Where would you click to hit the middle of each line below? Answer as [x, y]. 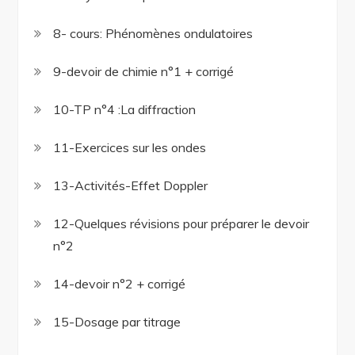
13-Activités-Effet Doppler [131, 186]
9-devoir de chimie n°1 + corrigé [144, 72]
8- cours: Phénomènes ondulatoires [153, 34]
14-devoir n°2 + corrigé [120, 284]
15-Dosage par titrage [117, 322]
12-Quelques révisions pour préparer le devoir [181, 224]
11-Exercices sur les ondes [130, 148]
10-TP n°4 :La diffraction [125, 110]
